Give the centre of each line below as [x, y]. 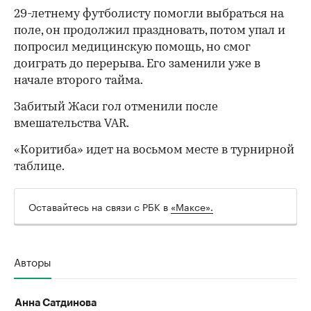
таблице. [39, 167]
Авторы [33, 261]
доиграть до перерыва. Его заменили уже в [137, 65]
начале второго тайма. [78, 81]
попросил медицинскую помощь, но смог [132, 48]
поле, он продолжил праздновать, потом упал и [150, 31]
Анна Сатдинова [56, 303]
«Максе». [192, 207]
